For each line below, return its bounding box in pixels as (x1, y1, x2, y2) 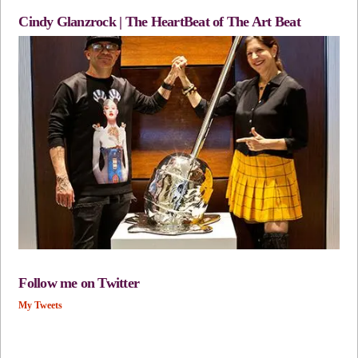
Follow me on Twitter (18, 275, 140, 292)
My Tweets (18, 300, 63, 312)
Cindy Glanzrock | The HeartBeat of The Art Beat (18, 13, 300, 30)
